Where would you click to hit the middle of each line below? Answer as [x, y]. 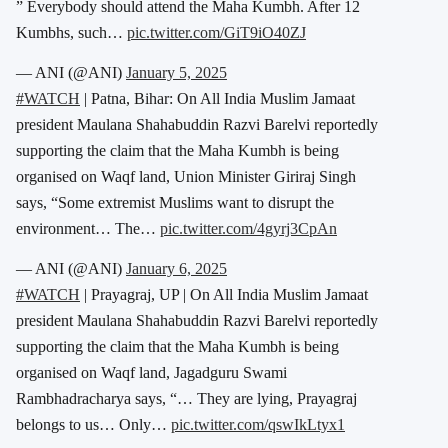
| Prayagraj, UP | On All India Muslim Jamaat [224, 295]
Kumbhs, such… [71, 33]
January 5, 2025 [176, 73]
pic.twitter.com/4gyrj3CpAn [248, 229]
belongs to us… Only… [93, 425]
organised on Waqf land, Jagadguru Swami [151, 373]
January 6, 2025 [176, 269]
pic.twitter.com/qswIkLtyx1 [258, 425]
